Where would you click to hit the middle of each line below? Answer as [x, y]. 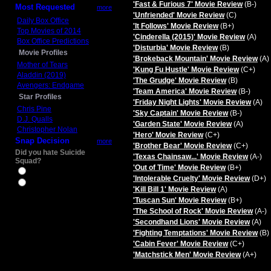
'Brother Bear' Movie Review [182, 146]
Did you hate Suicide [50, 152]
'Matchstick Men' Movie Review [187, 255]
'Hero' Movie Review [168, 135]
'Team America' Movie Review [185, 91]
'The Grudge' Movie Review [180, 80]
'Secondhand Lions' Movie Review [191, 222]
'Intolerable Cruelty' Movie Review [191, 178]
